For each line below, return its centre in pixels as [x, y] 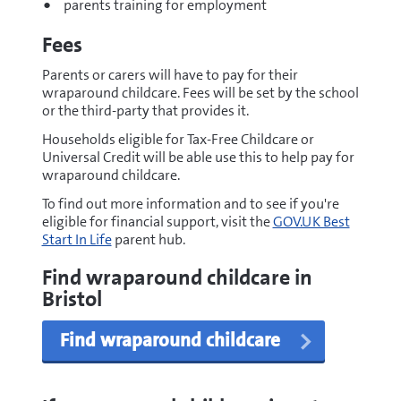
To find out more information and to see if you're [190, 204]
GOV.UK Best [311, 222]
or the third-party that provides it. [145, 111]
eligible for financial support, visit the [157, 222]
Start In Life [77, 239]
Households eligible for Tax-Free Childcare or [178, 139]
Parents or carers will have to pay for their [170, 75]
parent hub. [148, 239]
